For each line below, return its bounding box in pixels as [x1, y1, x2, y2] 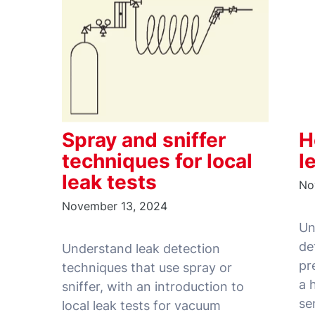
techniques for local [62, 149, 252, 174]
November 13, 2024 [62, 199, 167, 214]
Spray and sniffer [62, 128, 226, 153]
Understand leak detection [62, 241, 220, 257]
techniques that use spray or [62, 260, 232, 276]
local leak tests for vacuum [62, 298, 221, 314]
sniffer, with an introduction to [62, 279, 244, 295]
